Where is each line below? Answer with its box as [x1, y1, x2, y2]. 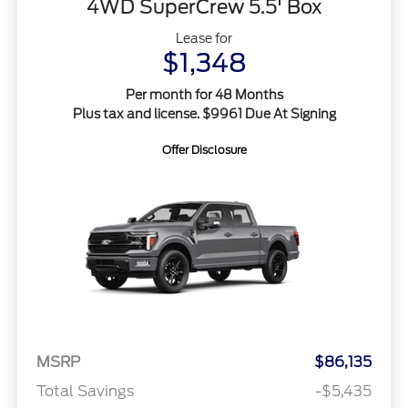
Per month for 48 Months [125, 87, 283, 103]
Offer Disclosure [161, 143, 247, 158]
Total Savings [36, 382, 134, 400]
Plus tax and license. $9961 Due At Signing [72, 107, 336, 122]
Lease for [176, 31, 232, 46]
